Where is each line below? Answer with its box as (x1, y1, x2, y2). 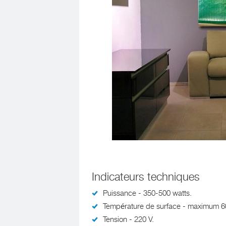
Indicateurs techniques (92, 171, 200, 183)
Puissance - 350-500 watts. (103, 189, 192, 198)
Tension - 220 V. (103, 215, 154, 224)
